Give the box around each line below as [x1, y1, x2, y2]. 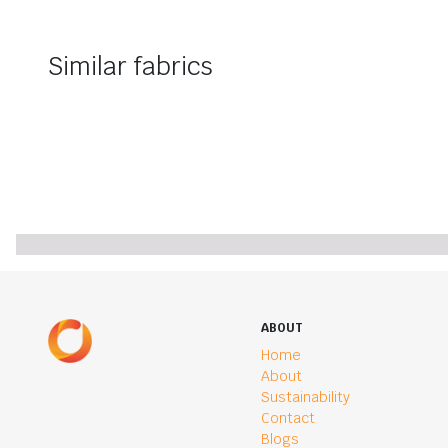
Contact [261, 409, 316, 428]
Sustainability [261, 388, 351, 407]
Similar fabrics [48, 50, 213, 83]
